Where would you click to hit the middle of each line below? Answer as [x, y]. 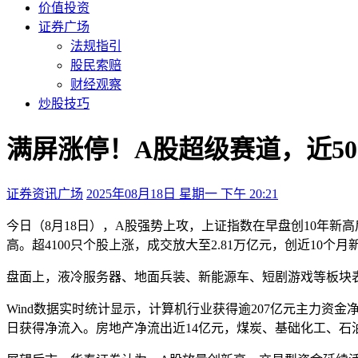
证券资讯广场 [45, 193]
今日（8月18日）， [61, 225]
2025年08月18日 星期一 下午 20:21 [182, 193]
